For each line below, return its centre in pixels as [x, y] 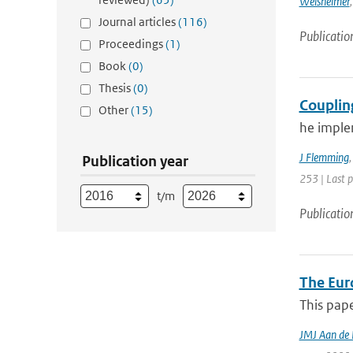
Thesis [116, 88]
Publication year [135, 161]
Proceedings [132, 44]
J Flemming [324, 157]
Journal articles [138, 22]
